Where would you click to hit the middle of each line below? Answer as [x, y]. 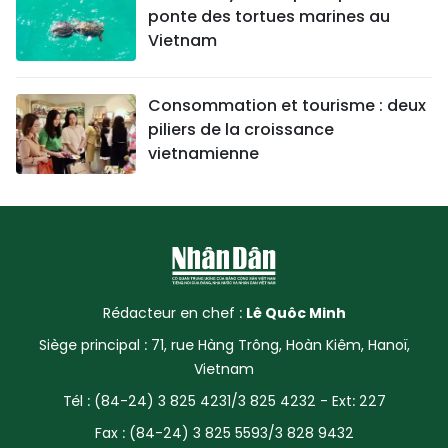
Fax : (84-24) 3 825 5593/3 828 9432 [224, 433]
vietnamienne [203, 154]
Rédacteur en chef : [174, 313]
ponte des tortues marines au [269, 17]
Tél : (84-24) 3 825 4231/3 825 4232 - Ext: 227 [224, 401]
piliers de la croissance [241, 130]
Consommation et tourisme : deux [287, 106]
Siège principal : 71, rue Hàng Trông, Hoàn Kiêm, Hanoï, [224, 345]
